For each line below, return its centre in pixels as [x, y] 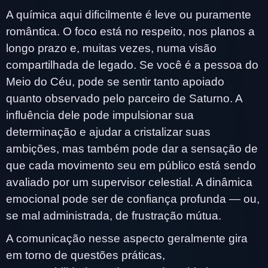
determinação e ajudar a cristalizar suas [108, 132]
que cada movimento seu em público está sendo [131, 165]
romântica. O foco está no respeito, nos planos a [130, 31]
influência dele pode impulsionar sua [100, 115]
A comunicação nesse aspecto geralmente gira [127, 238]
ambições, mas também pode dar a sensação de [132, 148]
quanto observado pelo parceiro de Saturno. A [124, 98]
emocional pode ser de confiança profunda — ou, [133, 199]
